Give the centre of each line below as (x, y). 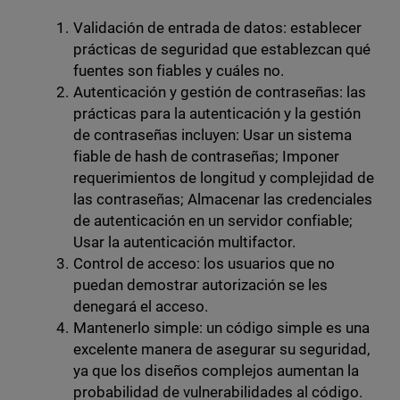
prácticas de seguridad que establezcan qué (222, 50)
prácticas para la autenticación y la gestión (217, 114)
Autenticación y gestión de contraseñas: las (220, 92)
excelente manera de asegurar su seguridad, (221, 350)
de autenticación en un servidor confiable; (213, 221)
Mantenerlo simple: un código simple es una (221, 328)
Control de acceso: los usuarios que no (204, 264)
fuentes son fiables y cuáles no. (179, 71)
